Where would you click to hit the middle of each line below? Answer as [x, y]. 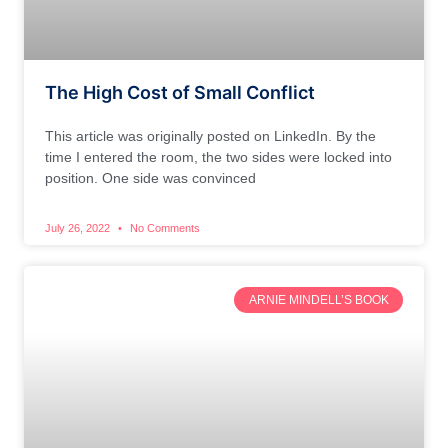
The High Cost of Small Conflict [180, 92]
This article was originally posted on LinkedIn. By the [210, 135]
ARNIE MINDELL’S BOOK [318, 299]
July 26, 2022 [79, 227]
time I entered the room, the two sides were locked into [218, 156]
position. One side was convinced [150, 177]
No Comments [163, 227]
